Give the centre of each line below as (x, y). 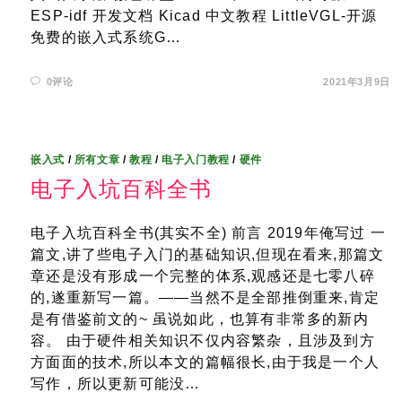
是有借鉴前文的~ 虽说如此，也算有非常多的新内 (200, 319)
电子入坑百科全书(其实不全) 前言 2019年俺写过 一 (208, 233)
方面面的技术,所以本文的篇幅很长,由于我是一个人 (205, 362)
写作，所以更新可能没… (116, 384)
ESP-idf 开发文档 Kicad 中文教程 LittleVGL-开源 (204, 16)
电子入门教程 (196, 160)
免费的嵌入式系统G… (106, 37)
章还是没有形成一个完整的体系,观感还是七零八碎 (203, 276)
